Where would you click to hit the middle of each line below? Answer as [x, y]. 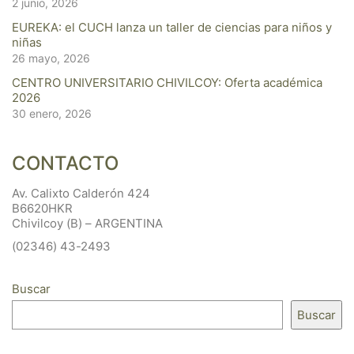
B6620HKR [42, 208]
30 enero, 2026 [52, 113]
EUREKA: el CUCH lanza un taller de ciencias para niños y [172, 27]
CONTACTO [65, 163]
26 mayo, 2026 [51, 58]
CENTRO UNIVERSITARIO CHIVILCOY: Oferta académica [167, 83]
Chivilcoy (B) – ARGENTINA [87, 223]
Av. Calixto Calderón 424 [81, 193]
